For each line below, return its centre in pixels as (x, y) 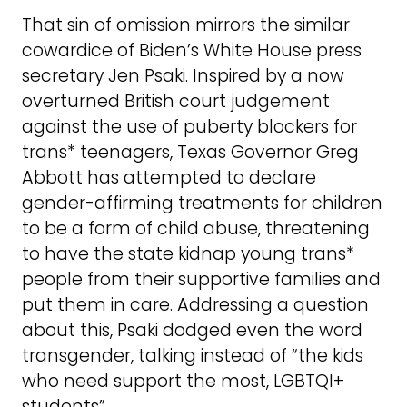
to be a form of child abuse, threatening (196, 228)
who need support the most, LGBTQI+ (183, 381)
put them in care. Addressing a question (195, 304)
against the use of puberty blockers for (189, 126)
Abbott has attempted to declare (169, 177)
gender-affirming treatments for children (202, 203)
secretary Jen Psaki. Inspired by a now (183, 75)
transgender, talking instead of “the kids (193, 355)
